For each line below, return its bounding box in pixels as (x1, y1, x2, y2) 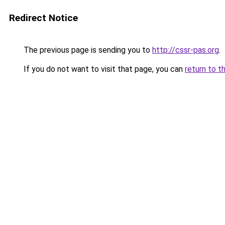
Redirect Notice (9, 12, 78, 24)
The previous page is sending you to (22, 45, 152, 55)
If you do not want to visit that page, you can (22, 64, 185, 74)
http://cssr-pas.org (152, 45, 219, 55)
